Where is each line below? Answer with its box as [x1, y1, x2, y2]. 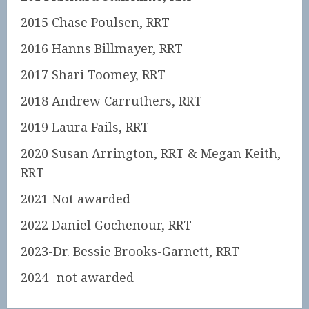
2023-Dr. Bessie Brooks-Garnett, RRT [21, 243, 239, 259]
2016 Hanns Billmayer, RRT [21, 40, 183, 57]
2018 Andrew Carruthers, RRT [21, 92, 202, 109]
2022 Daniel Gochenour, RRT [21, 217, 192, 233]
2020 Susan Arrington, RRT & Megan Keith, [21, 145, 281, 161]
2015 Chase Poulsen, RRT [21, 14, 170, 30]
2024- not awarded [21, 269, 134, 286]
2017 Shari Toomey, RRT [21, 66, 166, 83]
